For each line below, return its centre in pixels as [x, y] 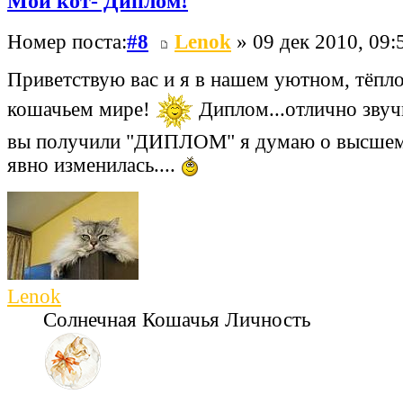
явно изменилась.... [94, 165]
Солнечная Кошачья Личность [177, 320]
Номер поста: [67, 41]
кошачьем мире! [81, 109]
